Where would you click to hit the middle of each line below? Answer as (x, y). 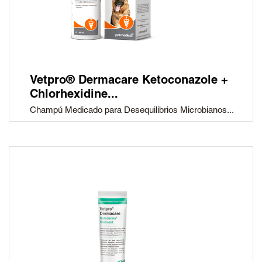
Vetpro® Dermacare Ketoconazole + (129, 82)
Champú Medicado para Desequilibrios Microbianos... (132, 111)
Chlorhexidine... (74, 96)
